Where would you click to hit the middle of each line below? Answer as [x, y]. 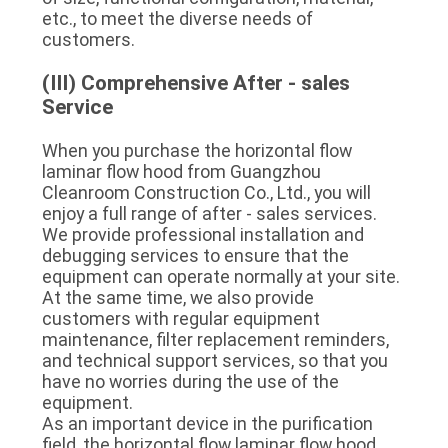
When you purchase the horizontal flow [196, 150]
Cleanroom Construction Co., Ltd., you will [206, 192]
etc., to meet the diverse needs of [177, 18]
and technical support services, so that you [214, 360]
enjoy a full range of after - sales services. [209, 213]
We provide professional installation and [202, 234]
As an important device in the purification [207, 423]
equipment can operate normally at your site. [220, 276]
